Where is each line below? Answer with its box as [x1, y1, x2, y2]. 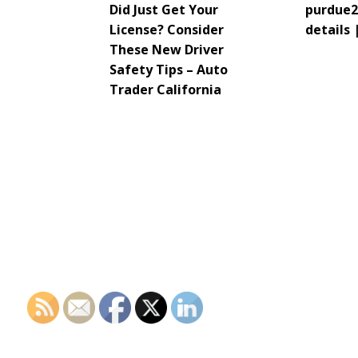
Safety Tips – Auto [109, 61, 228, 79]
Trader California [109, 81, 221, 99]
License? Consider [109, 21, 224, 39]
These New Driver [109, 41, 224, 59]
